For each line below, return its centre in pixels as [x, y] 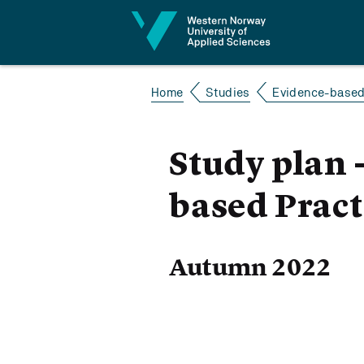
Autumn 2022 [250, 267]
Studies [228, 92]
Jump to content [72, 21]
